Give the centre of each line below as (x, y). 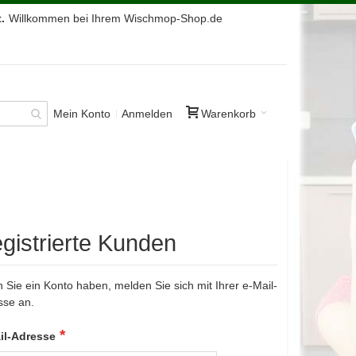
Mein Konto (81, 113)
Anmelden (147, 113)
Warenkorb (228, 113)
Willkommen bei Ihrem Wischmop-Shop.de (116, 18)
